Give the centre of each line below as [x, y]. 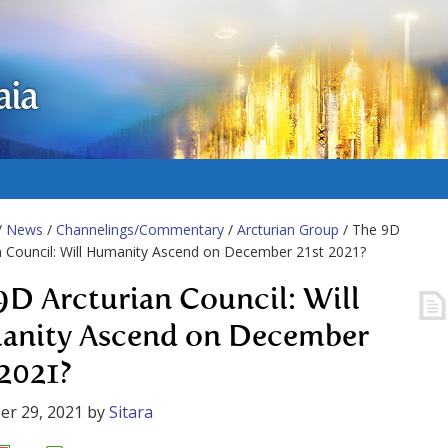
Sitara [131, 412]
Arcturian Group [288, 229]
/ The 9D [369, 229]
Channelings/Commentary [140, 229]
